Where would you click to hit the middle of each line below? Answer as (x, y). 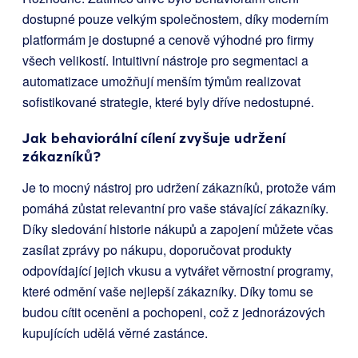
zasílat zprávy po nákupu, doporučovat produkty (157, 250)
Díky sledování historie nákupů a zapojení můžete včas (178, 229)
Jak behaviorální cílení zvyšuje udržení (154, 138)
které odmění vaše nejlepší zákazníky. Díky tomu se (168, 292)
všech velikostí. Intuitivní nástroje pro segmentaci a (165, 61)
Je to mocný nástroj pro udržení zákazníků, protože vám (179, 188)
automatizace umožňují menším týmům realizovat (161, 82)
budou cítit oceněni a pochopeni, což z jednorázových (174, 312)
